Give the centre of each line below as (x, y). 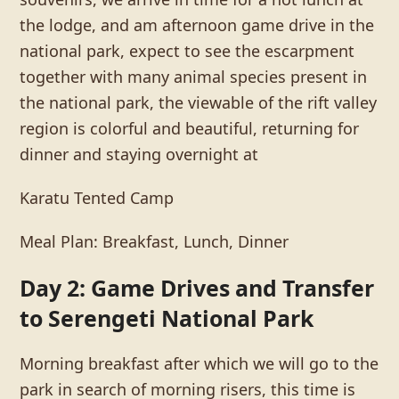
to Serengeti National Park (167, 318)
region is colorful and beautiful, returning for (190, 128)
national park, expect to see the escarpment (187, 50)
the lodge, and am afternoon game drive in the (197, 24)
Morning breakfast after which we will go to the (199, 363)
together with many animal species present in (194, 76)
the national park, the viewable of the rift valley (199, 102)
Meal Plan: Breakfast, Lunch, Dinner (155, 241)
